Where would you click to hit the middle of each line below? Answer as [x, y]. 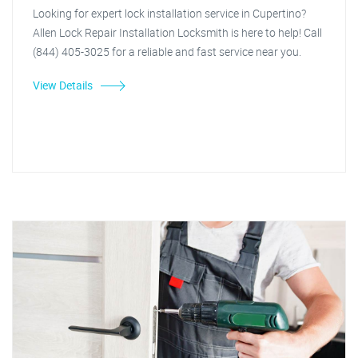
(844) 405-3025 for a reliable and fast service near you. [167, 52]
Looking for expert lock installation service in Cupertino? [169, 13]
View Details [63, 85]
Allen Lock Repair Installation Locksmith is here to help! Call [177, 32]
